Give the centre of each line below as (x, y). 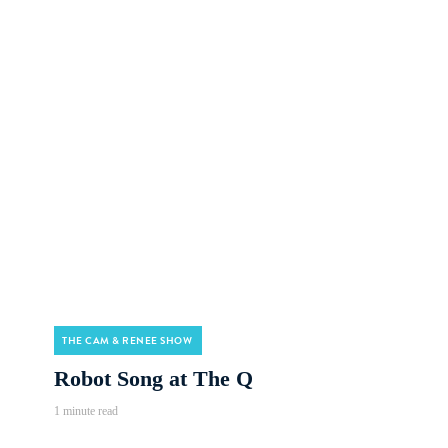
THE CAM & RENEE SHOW (127, 340)
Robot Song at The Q (153, 378)
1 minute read (86, 411)
